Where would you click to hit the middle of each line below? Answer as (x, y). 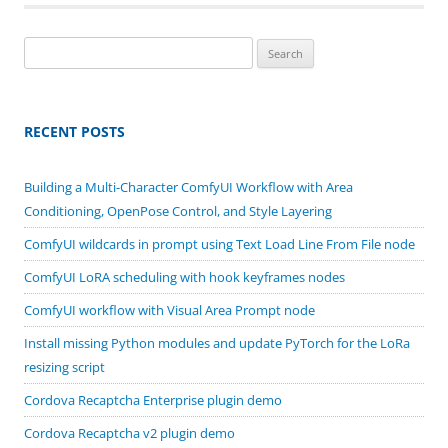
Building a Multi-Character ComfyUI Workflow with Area (188, 186)
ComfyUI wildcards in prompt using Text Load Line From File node (219, 243)
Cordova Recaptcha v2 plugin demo (129, 432)
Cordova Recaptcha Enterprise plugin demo (153, 399)
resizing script (64, 366)
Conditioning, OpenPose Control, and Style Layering (178, 210)
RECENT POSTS (74, 131)
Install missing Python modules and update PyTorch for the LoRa (217, 342)
